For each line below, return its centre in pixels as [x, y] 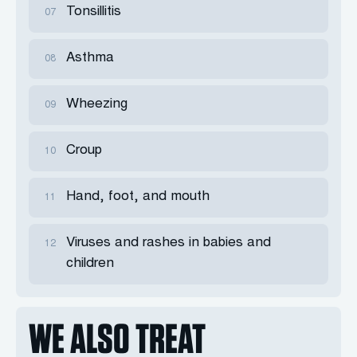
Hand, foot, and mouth [138, 197]
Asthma [90, 59]
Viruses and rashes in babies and [169, 243]
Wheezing [97, 105]
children [90, 264]
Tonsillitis [94, 12]
